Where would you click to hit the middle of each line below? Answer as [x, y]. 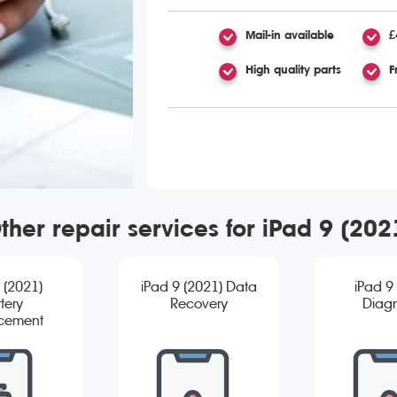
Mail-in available [289, 35]
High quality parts [293, 69]
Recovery [198, 304]
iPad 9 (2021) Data [198, 287]
